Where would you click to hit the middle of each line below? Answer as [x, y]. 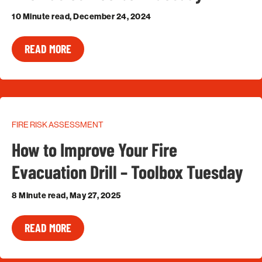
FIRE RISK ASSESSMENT [58, 124]
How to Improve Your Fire [94, 149]
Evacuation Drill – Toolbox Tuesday [127, 171]
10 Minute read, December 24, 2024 [82, 16]
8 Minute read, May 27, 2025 [66, 195]
